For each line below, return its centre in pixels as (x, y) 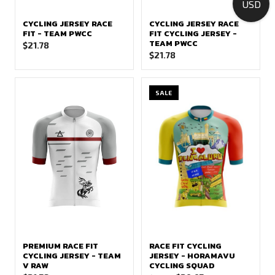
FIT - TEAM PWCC (57, 33)
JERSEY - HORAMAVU (192, 256)
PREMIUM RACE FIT (60, 246)
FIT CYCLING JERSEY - (193, 33)
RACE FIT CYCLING (185, 246)
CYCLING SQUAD (182, 265)
